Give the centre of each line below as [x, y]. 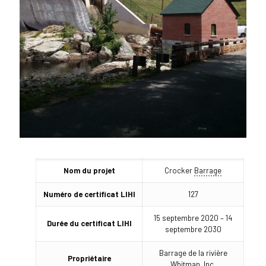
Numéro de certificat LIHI [89, 194]
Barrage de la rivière [193, 253]
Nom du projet [89, 171]
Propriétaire [89, 259]
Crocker [180, 171]
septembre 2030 [193, 229]
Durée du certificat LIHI [89, 224]
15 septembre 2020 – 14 [193, 218]
